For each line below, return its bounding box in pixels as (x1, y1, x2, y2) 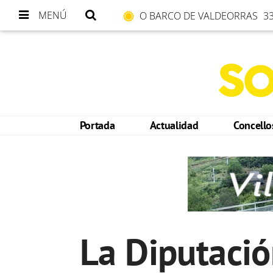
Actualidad (149, 118, 199, 132)
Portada (79, 118, 115, 132)
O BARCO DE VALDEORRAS (140, 9, 260, 23)
